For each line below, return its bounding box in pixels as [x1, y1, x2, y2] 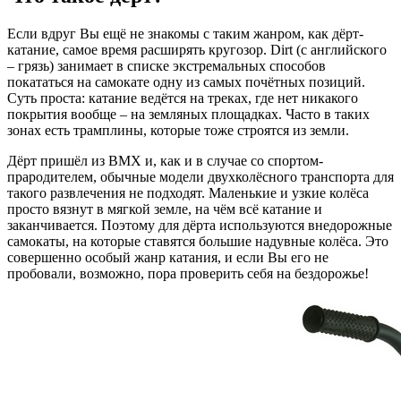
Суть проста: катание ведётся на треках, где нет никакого [7, 90, 358, 106]
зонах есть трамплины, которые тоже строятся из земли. [7, 122, 349, 138]
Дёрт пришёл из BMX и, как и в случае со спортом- [7, 152, 323, 168]
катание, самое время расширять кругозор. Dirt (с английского [7, 41, 387, 57]
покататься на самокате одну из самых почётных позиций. [7, 73, 365, 90]
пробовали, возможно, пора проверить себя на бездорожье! [7, 265, 369, 281]
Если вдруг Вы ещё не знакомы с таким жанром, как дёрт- [7, 25, 363, 41]
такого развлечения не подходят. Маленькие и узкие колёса [7, 184, 369, 200]
